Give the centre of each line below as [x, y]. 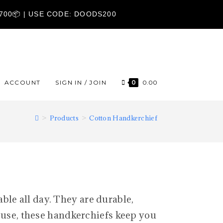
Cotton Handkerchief [123, 118]
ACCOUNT [22, 82]
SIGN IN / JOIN [81, 82]
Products [64, 118]
